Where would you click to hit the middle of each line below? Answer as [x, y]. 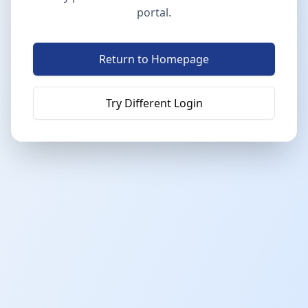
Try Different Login [154, 103]
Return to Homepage [154, 59]
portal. [154, 12]
